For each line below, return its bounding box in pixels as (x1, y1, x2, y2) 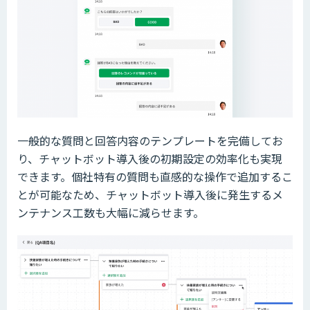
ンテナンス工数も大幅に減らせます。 (17, 204, 204, 221)
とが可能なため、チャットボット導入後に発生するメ (17, 186, 283, 203)
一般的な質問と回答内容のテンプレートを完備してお (17, 132, 283, 149)
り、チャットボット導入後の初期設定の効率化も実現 (17, 150, 282, 167)
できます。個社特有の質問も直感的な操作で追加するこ (17, 168, 293, 185)
